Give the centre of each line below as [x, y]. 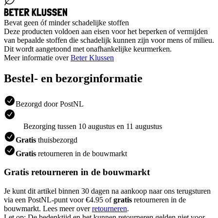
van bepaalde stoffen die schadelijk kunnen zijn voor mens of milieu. [109, 40]
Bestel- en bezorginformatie [73, 78]
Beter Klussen [92, 57]
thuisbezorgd [57, 140]
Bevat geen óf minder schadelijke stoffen [66, 22]
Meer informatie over [37, 57]
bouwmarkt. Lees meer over [48, 209]
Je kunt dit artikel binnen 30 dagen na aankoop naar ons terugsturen [107, 191]
